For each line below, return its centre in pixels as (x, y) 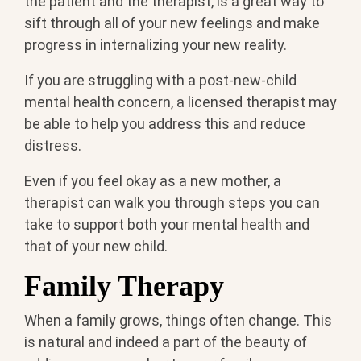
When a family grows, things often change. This (178, 320)
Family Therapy (124, 286)
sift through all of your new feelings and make (172, 23)
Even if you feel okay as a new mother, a (153, 181)
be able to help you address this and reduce (165, 124)
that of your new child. (96, 247)
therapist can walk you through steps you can (172, 203)
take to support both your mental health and (167, 225)
